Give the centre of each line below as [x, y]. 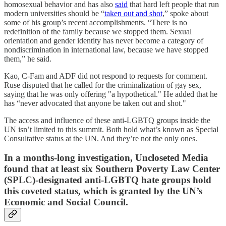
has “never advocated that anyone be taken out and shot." [95, 103]
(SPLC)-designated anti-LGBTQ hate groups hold [108, 180]
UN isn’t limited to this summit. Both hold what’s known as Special [111, 129]
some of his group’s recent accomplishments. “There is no [96, 22]
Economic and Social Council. [67, 202]
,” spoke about [185, 13]
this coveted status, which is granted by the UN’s [103, 191]
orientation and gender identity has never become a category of [104, 40]
